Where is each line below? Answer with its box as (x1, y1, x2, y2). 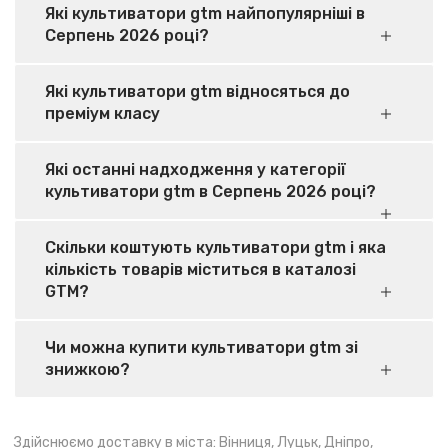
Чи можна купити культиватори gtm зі (45, 338, 358, 357)
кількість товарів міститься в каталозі (45, 260, 356, 279)
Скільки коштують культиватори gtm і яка (45, 238, 386, 257)
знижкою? (45, 360, 130, 379)
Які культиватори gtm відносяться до (45, 82, 350, 101)
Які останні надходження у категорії (45, 160, 346, 179)
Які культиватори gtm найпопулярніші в (45, 4, 365, 23)
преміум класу (45, 104, 160, 123)
